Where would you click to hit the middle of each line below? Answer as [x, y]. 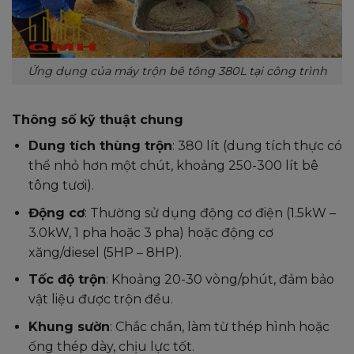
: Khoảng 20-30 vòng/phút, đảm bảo [220, 280]
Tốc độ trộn [67, 280]
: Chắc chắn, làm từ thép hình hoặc [219, 327]
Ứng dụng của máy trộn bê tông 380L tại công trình [177, 71]
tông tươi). [61, 186]
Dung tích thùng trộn [100, 146]
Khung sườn [69, 327]
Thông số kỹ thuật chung [98, 120]
